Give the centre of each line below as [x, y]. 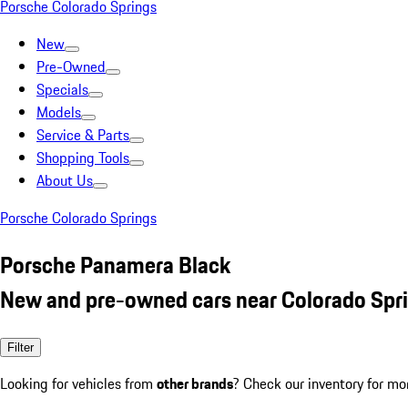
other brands [195, 383]
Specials [62, 89]
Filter [20, 347]
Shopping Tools [83, 158]
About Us [65, 180]
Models [59, 112]
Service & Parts [83, 135]
